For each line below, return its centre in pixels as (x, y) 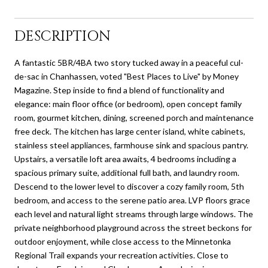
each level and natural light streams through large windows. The (134, 214)
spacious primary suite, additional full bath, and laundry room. (127, 172)
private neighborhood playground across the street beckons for (133, 227)
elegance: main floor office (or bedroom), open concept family (128, 103)
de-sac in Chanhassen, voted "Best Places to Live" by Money (127, 76)
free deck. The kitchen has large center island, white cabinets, (130, 131)
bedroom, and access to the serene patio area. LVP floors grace (132, 200)
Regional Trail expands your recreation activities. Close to (121, 255)
